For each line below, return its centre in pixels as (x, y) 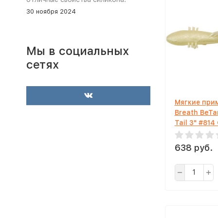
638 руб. (193, 148)
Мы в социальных (77, 51)
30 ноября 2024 (51, 11)
